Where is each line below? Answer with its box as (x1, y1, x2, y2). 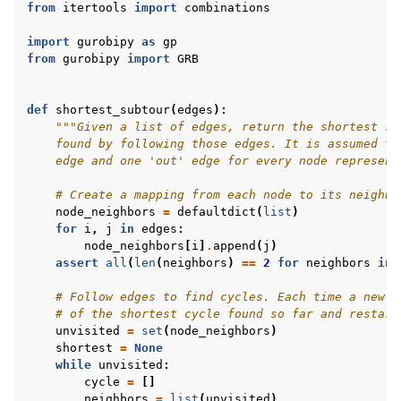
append (213, 239, 256, 252)
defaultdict (177, 205, 256, 218)
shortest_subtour (55, 103, 170, 116)
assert (55, 256, 98, 269)
